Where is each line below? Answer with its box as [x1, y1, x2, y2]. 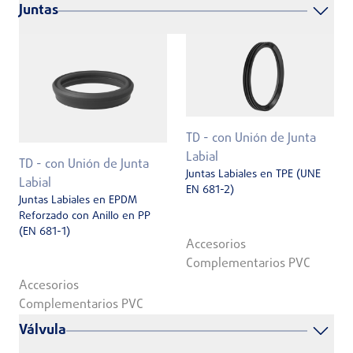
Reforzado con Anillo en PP [19, 207, 150, 225]
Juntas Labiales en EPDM [19, 191, 137, 209]
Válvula [19, 320, 66, 342]
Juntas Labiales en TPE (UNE [186, 166, 321, 184]
